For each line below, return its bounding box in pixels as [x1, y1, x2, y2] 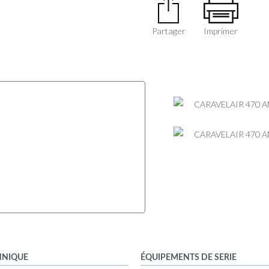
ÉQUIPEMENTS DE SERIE [141, 252, 237, 262]
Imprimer [204, 26, 238, 37]
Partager [151, 26, 186, 37]
